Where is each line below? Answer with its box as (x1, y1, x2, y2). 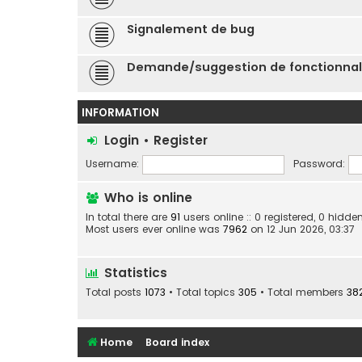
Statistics (100, 264, 167, 282)
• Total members (257, 285, 347, 300)
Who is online (100, 189, 192, 206)
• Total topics (166, 285, 238, 300)
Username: (86, 157, 139, 171)
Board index (145, 335, 210, 350)
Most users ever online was (86, 222, 223, 236)
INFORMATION (82, 105, 159, 120)
